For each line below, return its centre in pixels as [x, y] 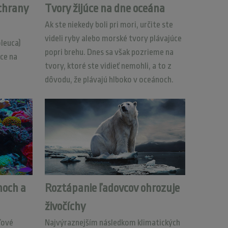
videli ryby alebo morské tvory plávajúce [113, 38]
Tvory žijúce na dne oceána [105, 9]
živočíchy [65, 207]
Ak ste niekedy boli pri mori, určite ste [109, 25]
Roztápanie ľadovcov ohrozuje [112, 188]
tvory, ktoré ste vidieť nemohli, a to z [108, 66]
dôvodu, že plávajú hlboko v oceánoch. [109, 80]
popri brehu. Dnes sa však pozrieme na [109, 52]
